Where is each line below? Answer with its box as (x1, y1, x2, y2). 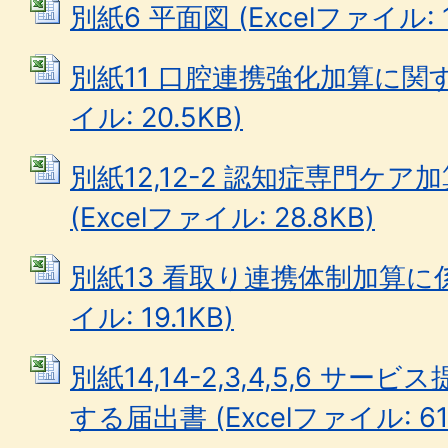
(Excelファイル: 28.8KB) (70, 201, 375, 234)
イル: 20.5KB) (70, 101, 243, 134)
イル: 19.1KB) (70, 301, 234, 334)
